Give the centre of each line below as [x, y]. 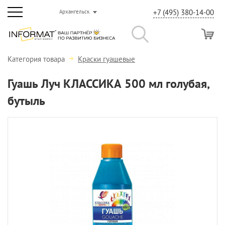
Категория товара [37, 59]
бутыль [26, 101]
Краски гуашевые [106, 59]
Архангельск [74, 12]
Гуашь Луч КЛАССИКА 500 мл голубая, [108, 84]
